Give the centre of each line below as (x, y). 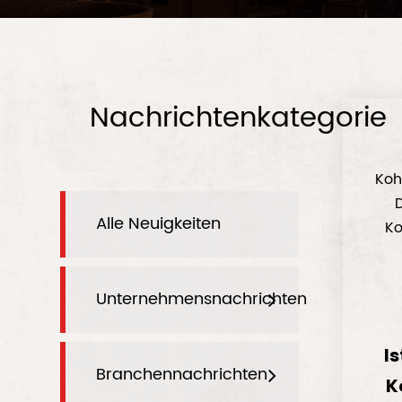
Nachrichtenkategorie (239, 118)
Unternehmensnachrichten (202, 299)
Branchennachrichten (182, 375)
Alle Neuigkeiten (159, 224)
